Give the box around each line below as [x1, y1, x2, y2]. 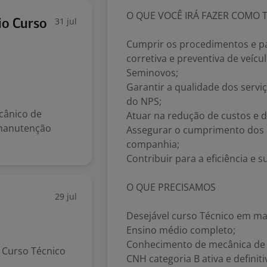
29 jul [55, 191, 77, 202]
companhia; [126, 138, 179, 151]
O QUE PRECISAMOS [126, 181, 216, 194]
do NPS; [126, 95, 162, 108]
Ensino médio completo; [126, 223, 235, 237]
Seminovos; [126, 66, 178, 79]
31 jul [55, 15, 77, 27]
